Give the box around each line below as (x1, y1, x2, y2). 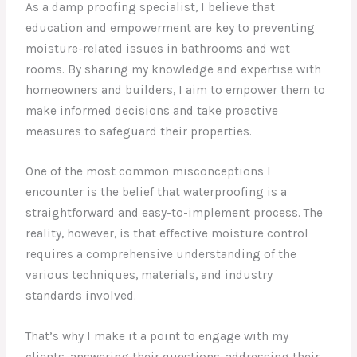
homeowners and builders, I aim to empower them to (25, 82, 326, 97)
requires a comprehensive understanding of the (25, 247, 297, 262)
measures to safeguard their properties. (25, 124, 253, 139)
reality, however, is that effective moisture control (25, 226, 309, 241)
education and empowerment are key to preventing (25, 20, 316, 35)
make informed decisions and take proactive (25, 103, 279, 118)
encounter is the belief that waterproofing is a (25, 185, 288, 200)
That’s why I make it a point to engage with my (25, 329, 289, 344)
